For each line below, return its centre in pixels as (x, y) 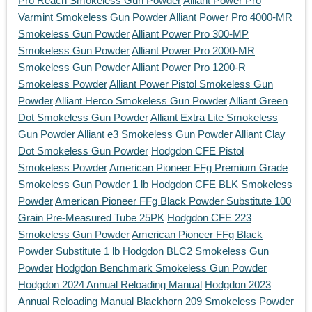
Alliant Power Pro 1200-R (189, 68)
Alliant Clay (260, 134)
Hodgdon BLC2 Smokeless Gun (196, 251)
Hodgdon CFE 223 (209, 218)
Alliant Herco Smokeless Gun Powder (141, 101)
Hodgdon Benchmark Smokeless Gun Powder (161, 268)
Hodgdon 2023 (238, 285)
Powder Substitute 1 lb (69, 251)
